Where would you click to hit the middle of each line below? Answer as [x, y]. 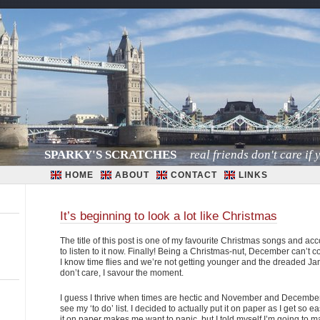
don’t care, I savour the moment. [122, 273]
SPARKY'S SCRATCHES [110, 155]
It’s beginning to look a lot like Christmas [169, 216]
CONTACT [194, 175]
